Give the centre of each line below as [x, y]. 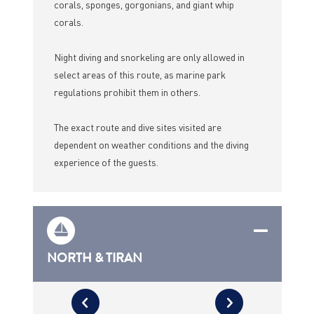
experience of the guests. [106, 162]
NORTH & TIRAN [94, 258]
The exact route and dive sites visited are [137, 127]
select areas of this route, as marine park [139, 75]
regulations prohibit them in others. [127, 92]
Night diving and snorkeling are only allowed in [149, 57]
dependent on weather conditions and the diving [151, 145]
